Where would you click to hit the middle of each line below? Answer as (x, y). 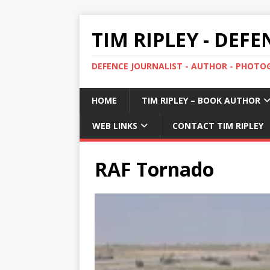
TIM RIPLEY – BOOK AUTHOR (201, 100)
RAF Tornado (154, 169)
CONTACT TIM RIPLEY (218, 126)
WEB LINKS (115, 126)
